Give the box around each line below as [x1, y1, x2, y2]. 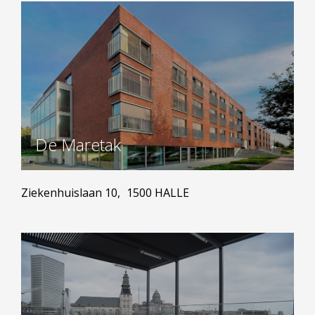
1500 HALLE [127, 185, 189, 200]
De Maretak [35, 133, 121, 156]
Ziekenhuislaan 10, [21, 185, 123, 200]
